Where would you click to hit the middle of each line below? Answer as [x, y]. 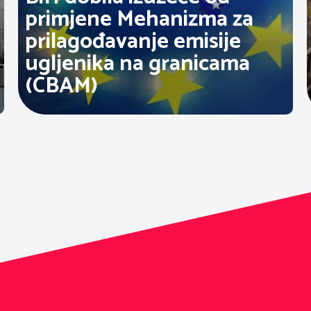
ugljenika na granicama [137, 64]
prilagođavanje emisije [133, 41]
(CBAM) [61, 86]
